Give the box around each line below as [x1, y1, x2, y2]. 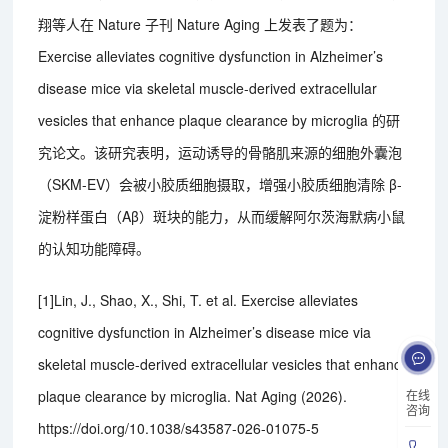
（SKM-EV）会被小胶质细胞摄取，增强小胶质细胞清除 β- [38, 174, 403, 195]
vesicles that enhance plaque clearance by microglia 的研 [38, 110, 401, 131]
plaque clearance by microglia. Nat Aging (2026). [38, 386, 348, 407]
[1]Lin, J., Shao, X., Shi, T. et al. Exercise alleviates [38, 290, 359, 311]
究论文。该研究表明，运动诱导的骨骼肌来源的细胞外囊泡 [38, 142, 403, 163]
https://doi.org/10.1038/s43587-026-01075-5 [38, 418, 320, 439]
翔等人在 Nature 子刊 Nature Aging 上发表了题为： [38, 14, 363, 35]
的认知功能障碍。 [38, 238, 151, 259]
